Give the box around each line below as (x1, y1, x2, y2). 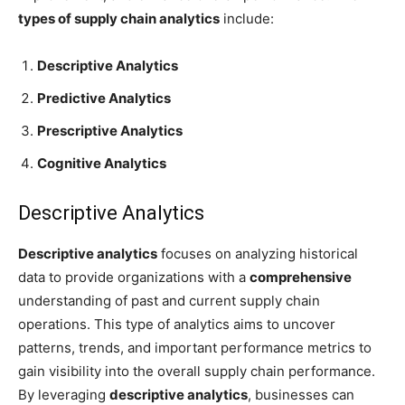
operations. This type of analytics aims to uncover (18, 316, 335, 333)
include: (220, 10, 274, 27)
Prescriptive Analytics (37, 122, 183, 139)
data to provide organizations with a (18, 268, 250, 286)
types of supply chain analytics (18, 10, 220, 27)
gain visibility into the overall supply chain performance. (18, 363, 375, 380)
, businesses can (248, 386, 354, 403)
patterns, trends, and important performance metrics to (18, 339, 372, 356)
